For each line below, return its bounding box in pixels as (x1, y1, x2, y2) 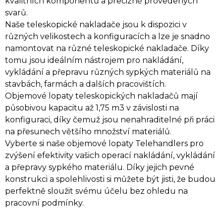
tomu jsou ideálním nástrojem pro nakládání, (5, 55, 183, 65)
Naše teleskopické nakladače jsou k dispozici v (5, 19, 187, 29)
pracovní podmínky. (5, 198, 84, 208)
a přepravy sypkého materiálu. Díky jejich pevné (5, 162, 194, 172)
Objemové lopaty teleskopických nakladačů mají (5, 91, 198, 101)
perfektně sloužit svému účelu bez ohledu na (5, 186, 188, 196)
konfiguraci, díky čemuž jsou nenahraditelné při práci (5, 114, 215, 124)
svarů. (5, 7, 28, 17)
